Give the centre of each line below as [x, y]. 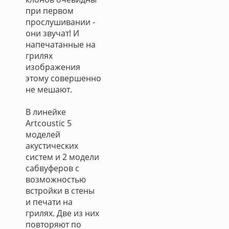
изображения [53, 67]
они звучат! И [52, 33]
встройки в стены [60, 191]
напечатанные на [61, 44]
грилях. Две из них [62, 213]
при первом [50, 11]
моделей [43, 134]
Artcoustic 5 [49, 123]
